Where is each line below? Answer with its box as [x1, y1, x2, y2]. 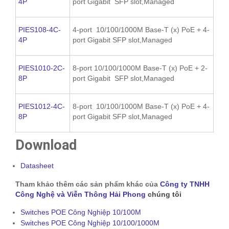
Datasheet [20, 161, 54, 170]
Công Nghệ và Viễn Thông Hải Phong [15, 190, 146, 198]
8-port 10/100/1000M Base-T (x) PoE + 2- [73, 63, 208, 72]
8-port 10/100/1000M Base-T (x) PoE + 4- [73, 102, 210, 110]
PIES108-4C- [18, 25, 61, 34]
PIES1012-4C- [18, 102, 65, 110]
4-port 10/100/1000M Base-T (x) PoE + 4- [73, 25, 210, 34]
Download [15, 136, 77, 153]
